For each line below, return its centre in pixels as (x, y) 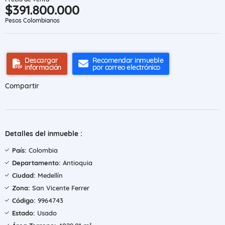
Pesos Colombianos (32, 20)
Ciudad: (24, 175)
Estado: (24, 213)
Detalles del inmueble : (44, 134)
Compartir (22, 86)
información (43, 67)
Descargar (41, 60)
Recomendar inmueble (128, 60)
